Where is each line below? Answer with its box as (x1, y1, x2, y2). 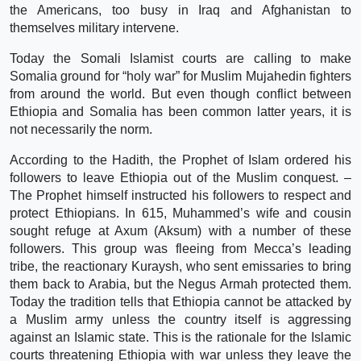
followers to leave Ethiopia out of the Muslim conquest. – (10, 170, 351, 185)
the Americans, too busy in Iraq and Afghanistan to (10, 2, 351, 17)
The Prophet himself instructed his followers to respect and (10, 188, 351, 202)
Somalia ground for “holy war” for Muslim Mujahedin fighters (10, 68, 351, 83)
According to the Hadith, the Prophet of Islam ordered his (10, 152, 351, 167)
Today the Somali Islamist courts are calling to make (10, 51, 351, 65)
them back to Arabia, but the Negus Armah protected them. (10, 276, 351, 291)
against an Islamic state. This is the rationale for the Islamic (10, 330, 351, 344)
